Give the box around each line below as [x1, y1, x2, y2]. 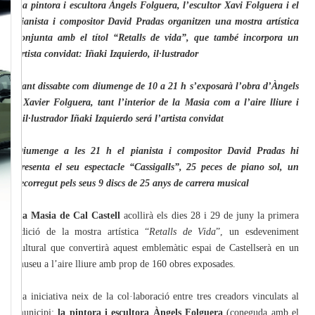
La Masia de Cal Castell [16, 210, 121, 221]
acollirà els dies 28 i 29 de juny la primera [120, 210, 300, 221]
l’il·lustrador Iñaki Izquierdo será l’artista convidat [16, 112, 224, 124]
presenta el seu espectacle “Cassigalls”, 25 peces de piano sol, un [16, 161, 299, 172]
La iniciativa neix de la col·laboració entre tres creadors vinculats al [16, 290, 299, 302]
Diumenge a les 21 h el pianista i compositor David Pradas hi [16, 145, 299, 156]
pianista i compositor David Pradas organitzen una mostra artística [16, 15, 299, 27]
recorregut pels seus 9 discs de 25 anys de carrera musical [16, 177, 249, 188]
